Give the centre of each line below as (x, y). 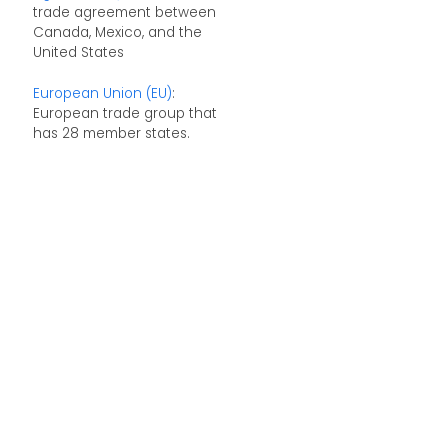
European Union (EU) (102, 94)
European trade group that (124, 114)
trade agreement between (124, 12)
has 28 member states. (111, 134)
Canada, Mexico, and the (117, 32)
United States (78, 52)
